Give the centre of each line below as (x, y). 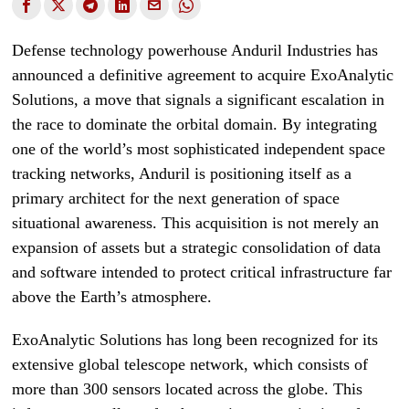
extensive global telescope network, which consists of (190, 364)
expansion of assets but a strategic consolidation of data (197, 247)
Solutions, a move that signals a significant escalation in (199, 100)
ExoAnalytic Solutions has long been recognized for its (195, 340)
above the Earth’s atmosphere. (112, 297)
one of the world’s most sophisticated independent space (199, 149)
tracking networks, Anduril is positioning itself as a (182, 173)
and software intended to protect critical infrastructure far (202, 272)
